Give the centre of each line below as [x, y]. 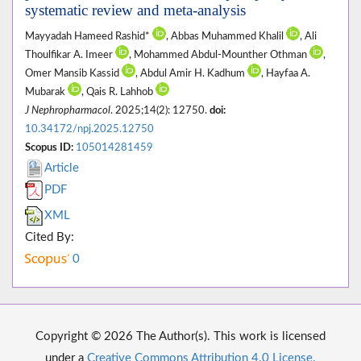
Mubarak [46, 92]
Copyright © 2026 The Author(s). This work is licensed [180, 337]
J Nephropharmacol [68, 111]
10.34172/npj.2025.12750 [89, 129]
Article [62, 168]
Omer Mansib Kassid [73, 74]
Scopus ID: [49, 148]
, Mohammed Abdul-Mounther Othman [219, 55]
